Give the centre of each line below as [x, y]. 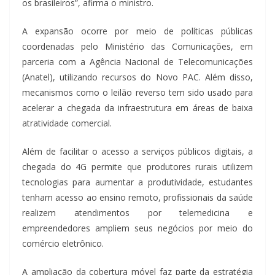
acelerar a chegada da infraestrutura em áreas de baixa [137, 107]
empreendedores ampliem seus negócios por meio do [137, 228]
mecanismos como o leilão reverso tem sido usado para [137, 92]
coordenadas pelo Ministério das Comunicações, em [137, 46]
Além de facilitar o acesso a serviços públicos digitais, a [137, 151]
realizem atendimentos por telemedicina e [137, 212]
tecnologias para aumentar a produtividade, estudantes [137, 182]
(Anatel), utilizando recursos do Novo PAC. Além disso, [137, 77]
